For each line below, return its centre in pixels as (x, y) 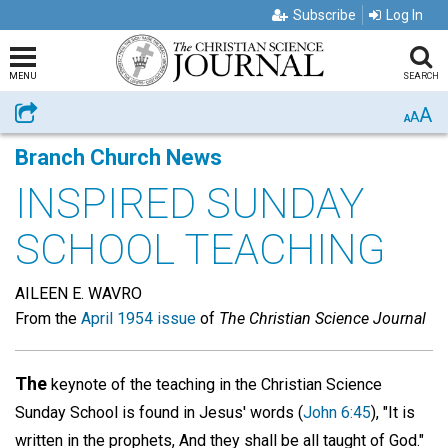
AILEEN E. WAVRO (78, 293)
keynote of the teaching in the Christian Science (214, 384)
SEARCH (420, 76)
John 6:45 (337, 412)
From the (48, 318)
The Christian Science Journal (322, 318)
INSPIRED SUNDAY (189, 203)
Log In (404, 15)
